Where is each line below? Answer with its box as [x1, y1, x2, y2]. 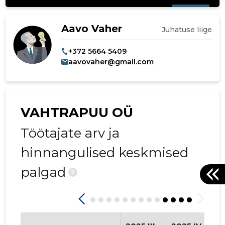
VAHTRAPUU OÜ [21, 104, 134, 121]
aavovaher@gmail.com [68, 57, 154, 66]
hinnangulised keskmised [21, 144, 189, 161]
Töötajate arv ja [21, 125, 120, 141]
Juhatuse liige [161, 25, 212, 35]
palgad [21, 164, 66, 180]
